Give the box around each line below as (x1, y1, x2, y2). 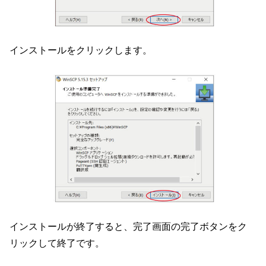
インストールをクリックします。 (9, 45, 153, 56)
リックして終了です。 (9, 237, 105, 249)
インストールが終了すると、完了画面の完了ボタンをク (9, 221, 248, 232)
